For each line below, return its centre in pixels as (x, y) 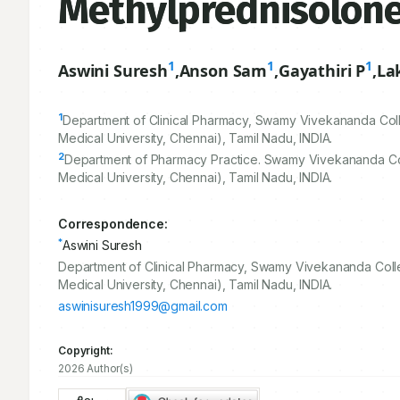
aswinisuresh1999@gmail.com (143, 306)
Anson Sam (223, 71)
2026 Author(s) (96, 368)
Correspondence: (113, 224)
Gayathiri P (322, 71)
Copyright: (86, 350)
